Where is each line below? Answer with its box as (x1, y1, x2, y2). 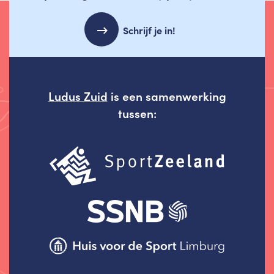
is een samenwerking (107, 87, 226, 104)
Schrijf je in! (123, 23, 176, 37)
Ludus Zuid (48, 87, 108, 104)
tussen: (117, 105, 157, 121)
